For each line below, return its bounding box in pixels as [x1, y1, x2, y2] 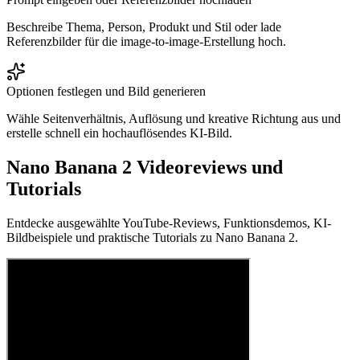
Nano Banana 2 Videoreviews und [6, 156, 283, 178]
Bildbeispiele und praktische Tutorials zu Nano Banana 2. [6, 230, 298, 244]
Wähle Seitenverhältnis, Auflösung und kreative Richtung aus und [6, 111, 341, 125]
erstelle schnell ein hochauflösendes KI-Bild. [6, 125, 232, 140]
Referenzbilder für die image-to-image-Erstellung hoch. [6, 34, 286, 48]
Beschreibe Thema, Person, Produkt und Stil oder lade [6, 19, 281, 34]
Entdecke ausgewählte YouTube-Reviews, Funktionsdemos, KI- [6, 215, 331, 230]
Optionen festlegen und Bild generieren [6, 84, 206, 98]
